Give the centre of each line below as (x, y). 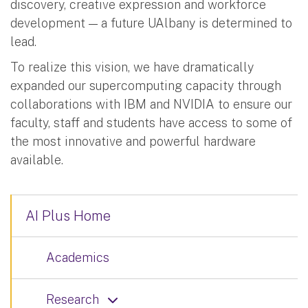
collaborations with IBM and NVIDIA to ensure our (151, 104)
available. (37, 159)
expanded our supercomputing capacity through (146, 85)
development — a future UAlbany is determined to (151, 23)
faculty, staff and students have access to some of (151, 122)
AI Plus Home (68, 216)
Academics (78, 257)
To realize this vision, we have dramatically (132, 67)
